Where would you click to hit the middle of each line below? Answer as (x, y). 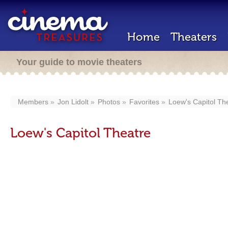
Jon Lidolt (73, 102)
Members (33, 102)
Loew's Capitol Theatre (80, 133)
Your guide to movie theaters (79, 62)
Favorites (144, 102)
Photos (109, 102)
